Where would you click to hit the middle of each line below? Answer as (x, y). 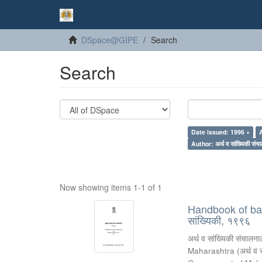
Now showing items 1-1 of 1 (111, 187)
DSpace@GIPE (110, 40)
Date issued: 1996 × (221, 132)
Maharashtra (211, 251)
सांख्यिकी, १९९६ (219, 220)
